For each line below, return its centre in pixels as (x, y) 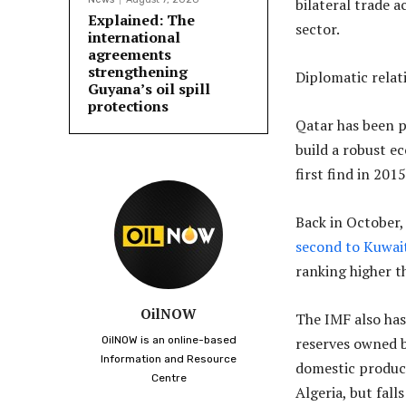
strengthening (138, 72)
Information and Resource (169, 359)
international (134, 38)
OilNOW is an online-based (169, 340)
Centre (169, 378)
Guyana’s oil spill (149, 89)
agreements (130, 55)
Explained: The (141, 20)
